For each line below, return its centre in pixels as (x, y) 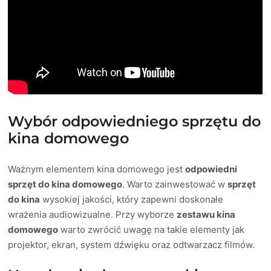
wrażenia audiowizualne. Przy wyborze (93, 214)
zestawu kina (206, 214)
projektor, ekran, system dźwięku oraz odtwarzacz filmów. (132, 244)
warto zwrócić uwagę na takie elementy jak (152, 229)
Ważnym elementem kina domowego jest (97, 169)
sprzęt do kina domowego (65, 184)
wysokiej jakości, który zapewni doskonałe (132, 199)
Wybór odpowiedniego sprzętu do (135, 121)
